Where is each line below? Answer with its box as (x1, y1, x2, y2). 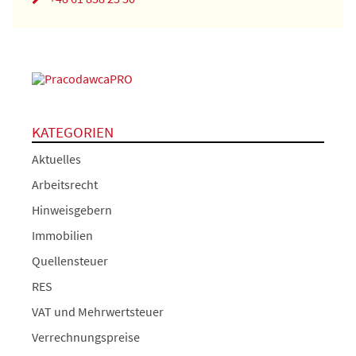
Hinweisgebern (32, 202, 112, 219)
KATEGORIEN (32, 122, 114, 142)
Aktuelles (32, 151, 81, 168)
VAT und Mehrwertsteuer (32, 304, 164, 320)
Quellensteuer (32, 253, 108, 269)
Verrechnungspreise (32, 329, 140, 346)
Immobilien (32, 227, 93, 244)
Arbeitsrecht (32, 176, 98, 193)
